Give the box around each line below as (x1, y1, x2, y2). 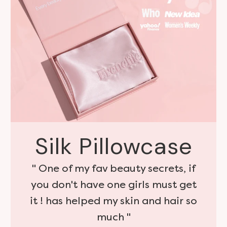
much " (96, 210, 131, 223)
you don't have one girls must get (30, 178, 197, 191)
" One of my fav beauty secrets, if (31, 162, 196, 175)
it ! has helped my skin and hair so (30, 194, 197, 207)
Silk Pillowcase (34, 131, 193, 161)
